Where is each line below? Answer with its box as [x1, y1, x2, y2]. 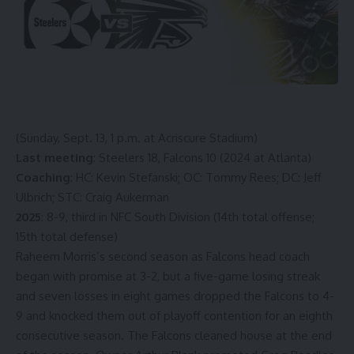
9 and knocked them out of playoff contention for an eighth [16, 307, 333, 323]
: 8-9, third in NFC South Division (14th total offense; [41, 209, 314, 224]
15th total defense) [16, 228, 118, 244]
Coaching [16, 169, 70, 185]
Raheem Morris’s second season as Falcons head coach [16, 248, 310, 264]
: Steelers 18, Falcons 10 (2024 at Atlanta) [93, 149, 311, 165]
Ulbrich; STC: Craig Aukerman [16, 189, 169, 205]
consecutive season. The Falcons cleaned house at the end [16, 327, 332, 343]
